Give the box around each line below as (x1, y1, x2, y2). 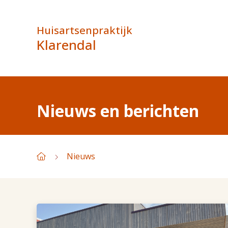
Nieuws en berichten (37, 100, 199, 122)
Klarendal (37, 36, 96, 54)
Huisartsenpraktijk (37, 22, 132, 37)
